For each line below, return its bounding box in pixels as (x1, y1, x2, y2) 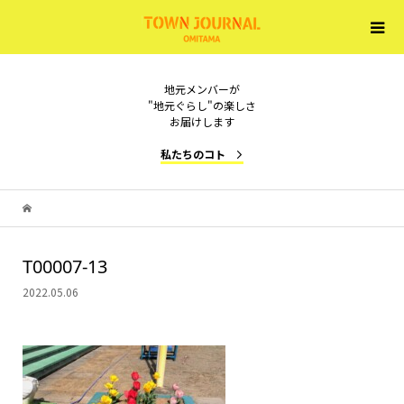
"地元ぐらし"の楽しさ (148, 97, 256, 113)
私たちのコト (161, 146, 225, 161)
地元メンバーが (164, 81, 240, 96)
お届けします (170, 114, 234, 129)
